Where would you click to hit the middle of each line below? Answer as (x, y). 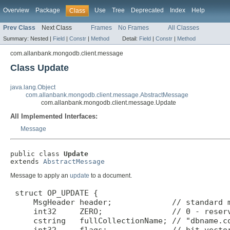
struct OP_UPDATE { (54, 193)
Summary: (17, 39)
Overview (16, 10)
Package (48, 10)
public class (37, 154)
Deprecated (147, 10)
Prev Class (19, 28)
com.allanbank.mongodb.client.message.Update (109, 103)
